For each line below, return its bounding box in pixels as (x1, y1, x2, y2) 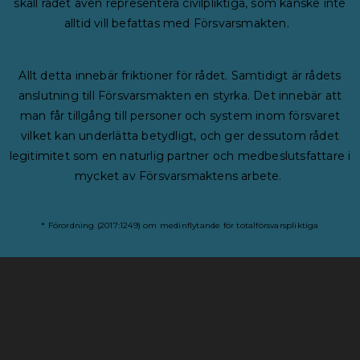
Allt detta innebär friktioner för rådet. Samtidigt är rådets (18, 67, 342, 83)
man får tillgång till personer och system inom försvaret (19, 108, 341, 123)
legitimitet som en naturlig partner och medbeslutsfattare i (9, 148, 351, 163)
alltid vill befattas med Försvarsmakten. (63, 15, 289, 31)
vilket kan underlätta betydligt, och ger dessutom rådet (20, 128, 339, 143)
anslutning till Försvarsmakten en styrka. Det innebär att (18, 88, 342, 103)
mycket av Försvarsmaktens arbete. (75, 168, 282, 183)
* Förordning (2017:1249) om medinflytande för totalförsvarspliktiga (41, 219, 319, 231)
